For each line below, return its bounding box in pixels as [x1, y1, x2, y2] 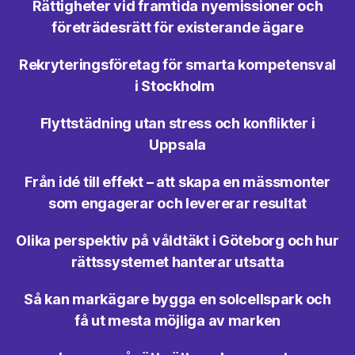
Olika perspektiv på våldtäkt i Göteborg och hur [16, 231, 339, 249]
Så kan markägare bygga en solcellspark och [24, 290, 331, 307]
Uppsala [148, 136, 207, 153]
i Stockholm [134, 77, 221, 94]
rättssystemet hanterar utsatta [71, 253, 284, 270]
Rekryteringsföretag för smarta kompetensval [18, 55, 337, 73]
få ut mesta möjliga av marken [74, 311, 281, 329]
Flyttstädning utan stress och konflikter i [40, 114, 315, 132]
